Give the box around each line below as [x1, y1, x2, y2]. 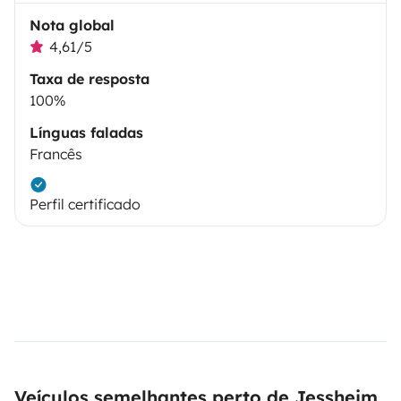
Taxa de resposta [30, 70, 149, 88]
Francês [30, 145, 82, 163]
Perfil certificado [30, 195, 141, 213]
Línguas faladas [30, 124, 143, 141]
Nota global [30, 16, 115, 34]
